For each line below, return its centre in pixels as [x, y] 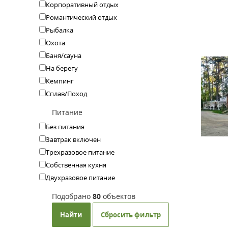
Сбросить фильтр [131, 215]
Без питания [65, 126]
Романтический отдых [81, 17]
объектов [119, 196]
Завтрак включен [73, 139]
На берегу [62, 68]
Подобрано [72, 196]
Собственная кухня [76, 165]
